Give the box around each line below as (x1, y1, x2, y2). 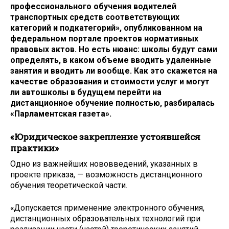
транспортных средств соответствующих (10, 12, 179, 22)
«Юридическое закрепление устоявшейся (10, 130, 200, 143)
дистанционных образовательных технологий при (10, 214, 200, 224)
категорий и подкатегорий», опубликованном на (10, 23, 202, 33)
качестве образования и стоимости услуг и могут (10, 77, 210, 87)
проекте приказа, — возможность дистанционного (10, 169, 202, 179)
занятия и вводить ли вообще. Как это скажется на (10, 66, 217, 76)
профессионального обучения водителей (10, 2, 176, 12)
